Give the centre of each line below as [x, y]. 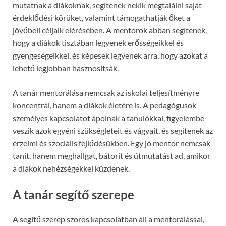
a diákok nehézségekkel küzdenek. [71, 168]
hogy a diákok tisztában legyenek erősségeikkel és [98, 42]
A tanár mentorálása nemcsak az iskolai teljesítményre [106, 92]
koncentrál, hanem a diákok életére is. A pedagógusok [104, 105]
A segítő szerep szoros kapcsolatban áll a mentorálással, [108, 219]
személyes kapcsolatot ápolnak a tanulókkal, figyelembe [108, 118]
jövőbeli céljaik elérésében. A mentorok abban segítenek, [110, 30]
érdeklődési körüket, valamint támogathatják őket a [101, 17]
